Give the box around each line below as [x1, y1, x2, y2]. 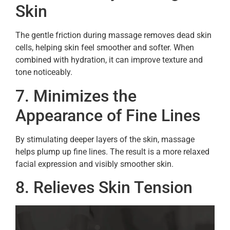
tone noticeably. [15, 67, 72, 78]
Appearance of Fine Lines [15, 105, 200, 125]
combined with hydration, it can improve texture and [15, 55, 203, 65]
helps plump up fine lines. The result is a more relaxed [15, 146, 209, 157]
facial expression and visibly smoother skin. [15, 159, 174, 169]
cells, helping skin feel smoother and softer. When [15, 43, 194, 53]
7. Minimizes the [15, 86, 137, 106]
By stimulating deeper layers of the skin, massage [15, 134, 195, 144]
